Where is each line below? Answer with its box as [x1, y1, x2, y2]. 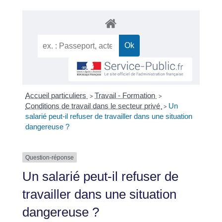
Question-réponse [25, 154, 74, 161]
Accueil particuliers [25, 91, 89, 100]
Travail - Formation [95, 91, 158, 100]
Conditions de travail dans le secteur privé [25, 101, 163, 110]
